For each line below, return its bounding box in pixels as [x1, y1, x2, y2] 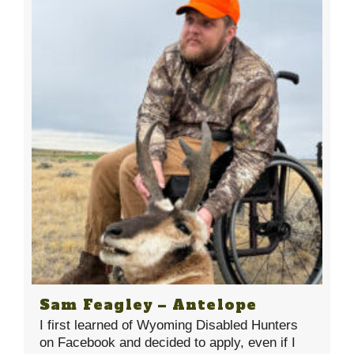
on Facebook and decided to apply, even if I [40, 334, 296, 350]
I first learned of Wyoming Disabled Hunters [40, 317, 298, 333]
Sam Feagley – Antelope [40, 294, 258, 314]
